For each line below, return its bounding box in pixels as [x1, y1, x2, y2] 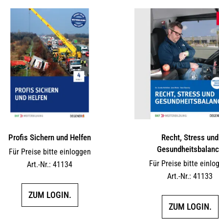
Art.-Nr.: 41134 [27, 160, 73, 170]
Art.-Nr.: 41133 [167, 172, 213, 181]
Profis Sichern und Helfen [8, 132, 91, 143]
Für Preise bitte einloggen [8, 147, 91, 157]
